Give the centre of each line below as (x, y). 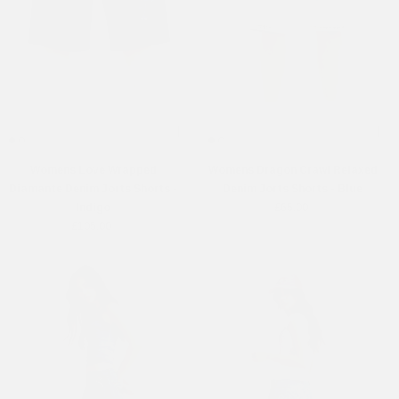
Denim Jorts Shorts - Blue (293, 189)
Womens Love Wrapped (93, 171)
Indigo (93, 208)
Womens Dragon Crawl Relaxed (293, 171)
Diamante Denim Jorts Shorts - (93, 189)
